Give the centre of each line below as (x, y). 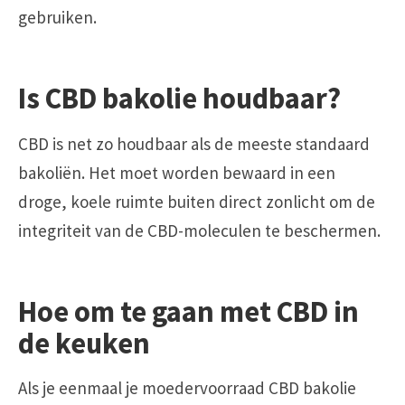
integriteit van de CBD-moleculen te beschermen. (199, 230)
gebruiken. (57, 17)
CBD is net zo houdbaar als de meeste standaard (194, 143)
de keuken (84, 344)
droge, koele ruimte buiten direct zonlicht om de (197, 201)
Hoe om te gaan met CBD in (188, 312)
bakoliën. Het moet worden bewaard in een (177, 172)
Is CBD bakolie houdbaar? (179, 99)
